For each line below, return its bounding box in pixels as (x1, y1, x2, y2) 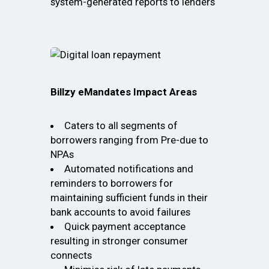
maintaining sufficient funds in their (50, 192, 208, 204)
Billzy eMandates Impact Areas (50, 86, 197, 98)
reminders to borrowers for (50, 177, 173, 190)
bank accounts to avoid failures (50, 206, 190, 219)
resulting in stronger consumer (50, 235, 188, 247)
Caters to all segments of (64, 119, 178, 132)
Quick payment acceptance (64, 220, 186, 233)
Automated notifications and (64, 163, 193, 175)
